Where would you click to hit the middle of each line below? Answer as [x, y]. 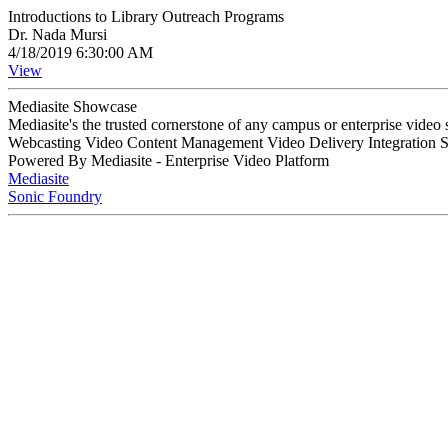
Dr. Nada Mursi [57, 34]
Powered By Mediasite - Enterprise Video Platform [168, 160]
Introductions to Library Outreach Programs [146, 16]
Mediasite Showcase [72, 106]
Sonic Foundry [55, 196]
